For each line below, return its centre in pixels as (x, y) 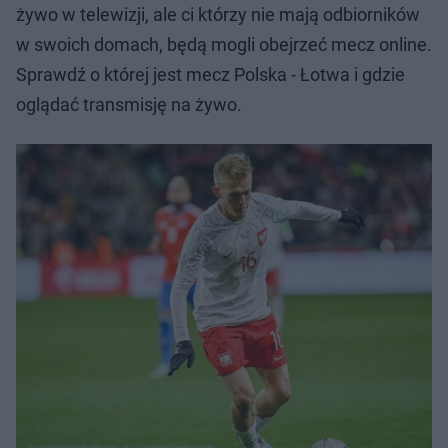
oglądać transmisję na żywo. (129, 104)
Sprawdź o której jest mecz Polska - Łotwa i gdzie (210, 74)
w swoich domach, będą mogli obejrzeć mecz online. (224, 44)
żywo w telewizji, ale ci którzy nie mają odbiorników (218, 14)
